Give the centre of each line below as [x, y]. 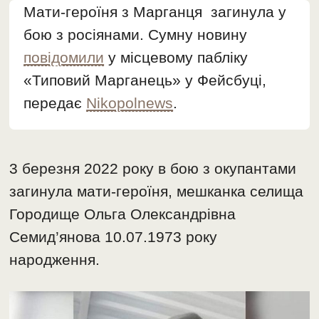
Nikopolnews [130, 103]
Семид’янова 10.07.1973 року [114, 237]
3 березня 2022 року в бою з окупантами [153, 169]
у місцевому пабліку [176, 58]
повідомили [64, 58]
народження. [55, 260]
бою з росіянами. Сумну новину [136, 35]
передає [55, 103]
